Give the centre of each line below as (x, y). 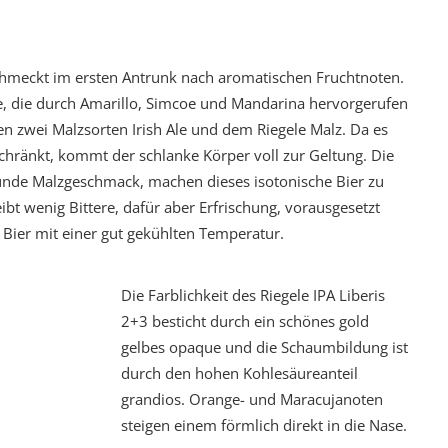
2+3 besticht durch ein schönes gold (245, 321)
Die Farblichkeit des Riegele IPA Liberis (253, 295)
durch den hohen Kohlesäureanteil (239, 373)
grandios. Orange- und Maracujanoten (252, 399)
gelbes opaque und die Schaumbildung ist (264, 347)
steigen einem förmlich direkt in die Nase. (264, 425)
